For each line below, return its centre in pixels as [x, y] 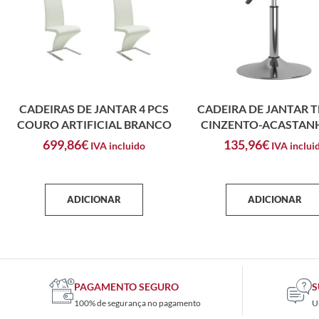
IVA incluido [118, 145]
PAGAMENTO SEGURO [126, 286]
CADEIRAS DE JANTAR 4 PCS [94, 108]
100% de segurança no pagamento [137, 303]
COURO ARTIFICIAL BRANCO [94, 124]
